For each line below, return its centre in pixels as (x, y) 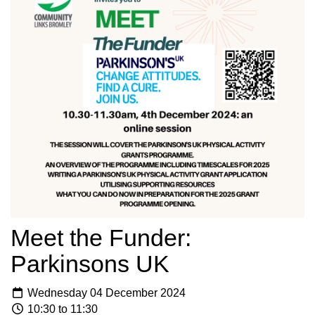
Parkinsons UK (90, 263)
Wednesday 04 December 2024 (105, 293)
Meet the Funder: (101, 237)
